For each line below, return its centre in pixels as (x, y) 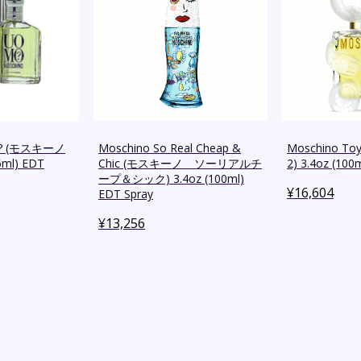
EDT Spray (126, 194)
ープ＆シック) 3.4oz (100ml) (171, 179)
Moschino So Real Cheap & (170, 148)
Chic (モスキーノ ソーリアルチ (180, 164)
